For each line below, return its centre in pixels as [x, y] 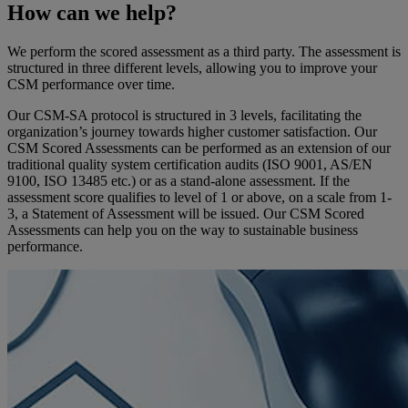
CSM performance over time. [93, 84]
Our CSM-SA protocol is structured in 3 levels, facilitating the [184, 115]
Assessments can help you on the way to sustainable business [183, 229]
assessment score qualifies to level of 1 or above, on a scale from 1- [199, 197]
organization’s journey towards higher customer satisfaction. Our [192, 131]
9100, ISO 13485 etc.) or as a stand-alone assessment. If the [178, 180]
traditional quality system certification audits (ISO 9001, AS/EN [190, 164]
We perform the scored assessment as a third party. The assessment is [204, 51]
